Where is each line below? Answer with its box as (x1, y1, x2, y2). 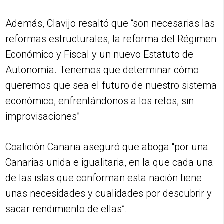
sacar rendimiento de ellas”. (5, 202, 127, 215)
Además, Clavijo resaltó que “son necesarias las (5, 17, 215, 29)
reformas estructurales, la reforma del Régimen (5, 32, 216, 45)
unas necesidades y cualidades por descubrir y (5, 187, 212, 199)
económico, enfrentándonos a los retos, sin (5, 94, 194, 107)
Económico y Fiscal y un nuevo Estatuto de (5, 48, 193, 60)
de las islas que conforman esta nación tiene (5, 171, 202, 184)
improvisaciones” (5, 110, 80, 122)
